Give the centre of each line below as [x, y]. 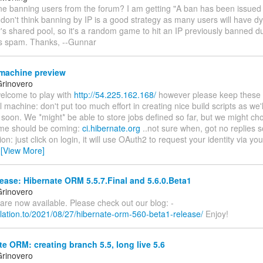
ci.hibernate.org [111, 128]
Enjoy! [216, 214]
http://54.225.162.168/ [115, 94]
